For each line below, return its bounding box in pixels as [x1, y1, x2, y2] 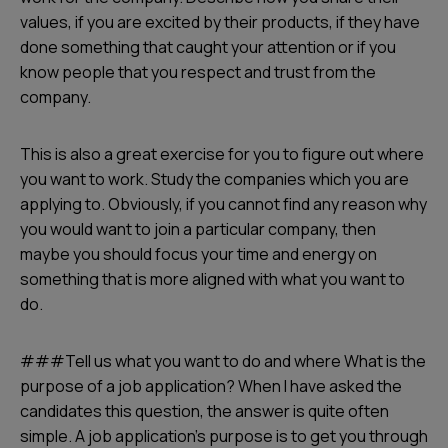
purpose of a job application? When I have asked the [20, 375, 402, 397]
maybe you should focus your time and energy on [20, 243, 377, 265]
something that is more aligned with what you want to [20, 268, 405, 290]
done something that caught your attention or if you [20, 36, 396, 58]
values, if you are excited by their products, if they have [20, 11, 420, 33]
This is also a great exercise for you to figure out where [20, 143, 424, 165]
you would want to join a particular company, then [20, 218, 376, 240]
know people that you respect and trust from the [20, 61, 376, 83]
